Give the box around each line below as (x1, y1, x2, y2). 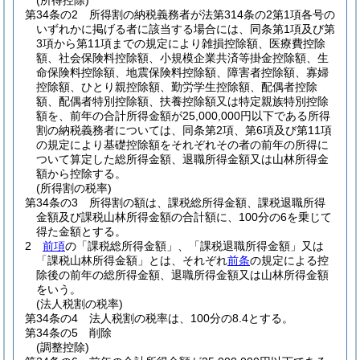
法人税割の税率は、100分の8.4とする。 (89, 312, 293, 325)
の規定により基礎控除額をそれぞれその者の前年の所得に (36, 138, 329, 151)
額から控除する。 (36, 167, 126, 180)
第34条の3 (25, 196, 78, 209)
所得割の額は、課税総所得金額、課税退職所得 (89, 196, 325, 209)
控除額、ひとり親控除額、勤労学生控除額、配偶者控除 (36, 80, 317, 93)
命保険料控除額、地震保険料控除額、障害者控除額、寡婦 (36, 66, 329, 79)
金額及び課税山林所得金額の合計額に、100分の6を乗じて (36, 211, 332, 223)
